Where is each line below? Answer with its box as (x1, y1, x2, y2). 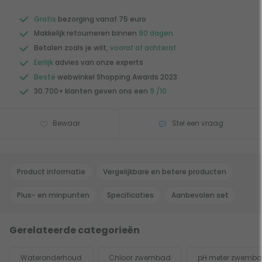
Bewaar (52, 118, 80, 128)
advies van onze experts (53, 57, 143, 67)
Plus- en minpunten (17, 189, 89, 200)
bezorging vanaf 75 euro (56, 13, 146, 24)
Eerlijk (34, 57, 53, 67)
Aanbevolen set (171, 189, 229, 200)
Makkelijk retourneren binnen (34, 28, 139, 39)
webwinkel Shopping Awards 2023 (56, 71, 177, 82)
